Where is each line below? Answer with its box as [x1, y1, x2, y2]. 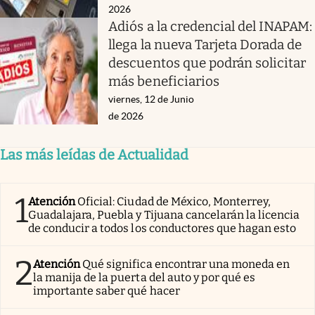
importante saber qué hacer [33, 283, 180, 297]
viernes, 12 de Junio [108, 93, 195, 105]
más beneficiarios [108, 72, 219, 89]
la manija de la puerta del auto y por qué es [33, 270, 256, 284]
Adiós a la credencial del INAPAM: [108, 18, 313, 34]
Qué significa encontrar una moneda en [82, 257, 290, 271]
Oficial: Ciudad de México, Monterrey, [77, 194, 271, 208]
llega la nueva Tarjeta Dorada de [108, 36, 302, 53]
